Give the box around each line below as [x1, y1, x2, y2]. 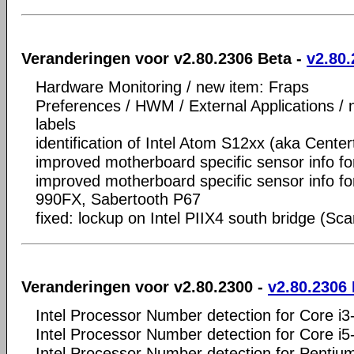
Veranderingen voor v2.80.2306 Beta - [21, 49, 307, 67]
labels [36, 115, 76, 133]
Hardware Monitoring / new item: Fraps [36, 77, 309, 96]
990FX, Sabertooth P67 [36, 190, 201, 208]
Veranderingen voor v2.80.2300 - [21, 278, 268, 296]
